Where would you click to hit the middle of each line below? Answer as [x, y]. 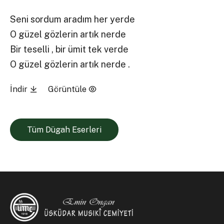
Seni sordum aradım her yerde [73, 19]
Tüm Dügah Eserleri [64, 129]
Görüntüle [68, 89]
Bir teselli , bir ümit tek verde [69, 49]
